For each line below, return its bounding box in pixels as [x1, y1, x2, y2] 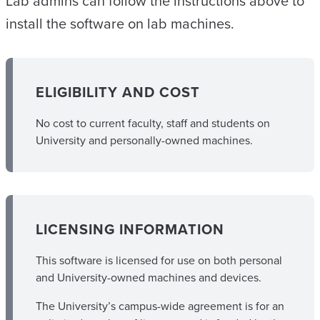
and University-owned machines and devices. [36, 269, 261, 286]
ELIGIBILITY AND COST [36, 81, 200, 103]
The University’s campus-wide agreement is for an [36, 298, 284, 314]
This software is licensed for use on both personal [36, 252, 282, 269]
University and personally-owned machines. [36, 132, 253, 149]
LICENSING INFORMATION [36, 219, 224, 240]
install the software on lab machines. [6, 13, 234, 34]
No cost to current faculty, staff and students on [36, 115, 270, 131]
